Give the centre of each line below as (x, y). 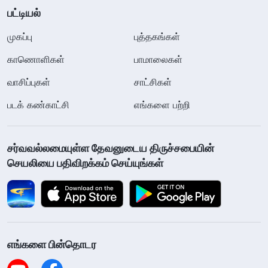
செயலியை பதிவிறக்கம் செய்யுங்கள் (85, 163)
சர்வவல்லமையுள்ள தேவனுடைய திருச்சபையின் (111, 148)
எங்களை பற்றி (162, 104)
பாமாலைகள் (158, 59)
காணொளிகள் (36, 59)
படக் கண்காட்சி (38, 104)
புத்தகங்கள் (157, 36)
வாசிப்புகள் (29, 82)
